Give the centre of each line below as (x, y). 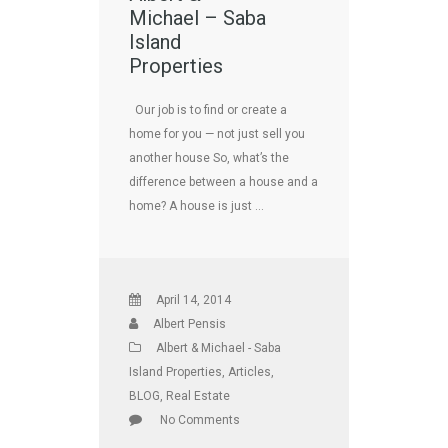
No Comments (200, 419)
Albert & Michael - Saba (218, 347)
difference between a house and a (223, 181)
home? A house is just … (196, 205)
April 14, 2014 (193, 299)
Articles (249, 371)
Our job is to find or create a (208, 109)
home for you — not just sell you (217, 133)
